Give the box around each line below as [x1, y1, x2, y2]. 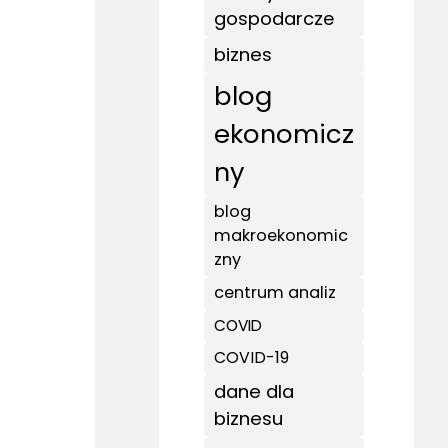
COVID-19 [214, 346, 290, 369]
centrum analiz [214, 281, 337, 304]
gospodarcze [214, 6, 335, 31]
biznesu [214, 405, 284, 432]
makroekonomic [214, 224, 349, 247]
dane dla [214, 378, 295, 405]
